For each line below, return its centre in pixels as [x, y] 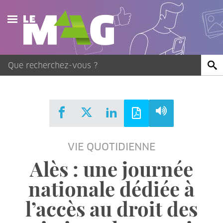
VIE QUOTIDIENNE [111, 147]
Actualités [42, 56]
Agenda [37, 79]
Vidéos [36, 124]
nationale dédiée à [111, 188]
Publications [47, 101]
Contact [38, 147]
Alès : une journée [111, 168]
